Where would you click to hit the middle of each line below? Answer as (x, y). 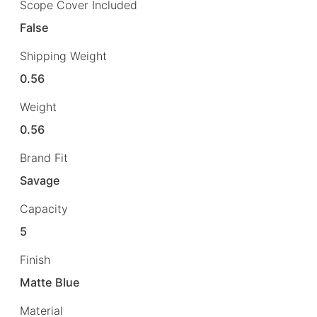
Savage (40, 181)
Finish (35, 260)
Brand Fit (44, 158)
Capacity (44, 209)
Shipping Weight (63, 56)
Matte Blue (50, 283)
